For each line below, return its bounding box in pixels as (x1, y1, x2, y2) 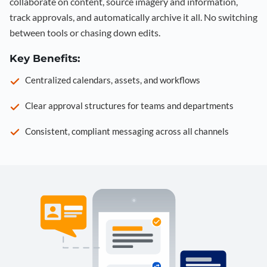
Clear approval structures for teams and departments (25, 100, 234, 111)
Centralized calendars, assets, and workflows (25, 74, 200, 86)
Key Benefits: (10, 52, 80, 64)
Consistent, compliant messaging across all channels (25, 125, 229, 136)
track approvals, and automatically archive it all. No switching (10, 11, 257, 23)
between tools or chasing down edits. (10, 26, 160, 38)
